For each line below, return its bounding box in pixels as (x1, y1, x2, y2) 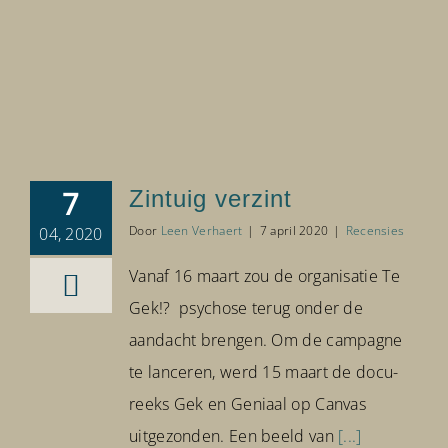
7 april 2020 (259, 222, 329, 240)
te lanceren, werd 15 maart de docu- (129, 361, 399, 384)
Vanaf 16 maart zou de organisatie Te (129, 265, 400, 288)
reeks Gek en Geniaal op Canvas (129, 393, 367, 416)
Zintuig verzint (129, 185, 292, 213)
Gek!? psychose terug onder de (129, 297, 364, 320)
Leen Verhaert (160, 222, 243, 240)
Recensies (345, 222, 405, 240)
